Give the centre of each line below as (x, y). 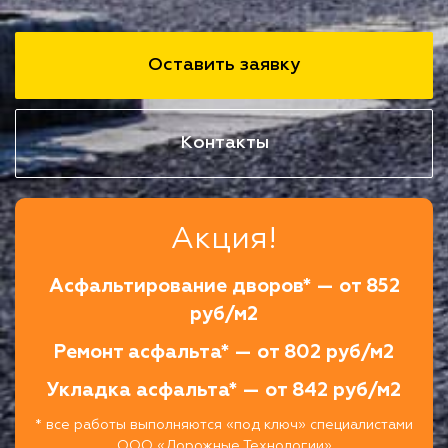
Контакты (224, 142)
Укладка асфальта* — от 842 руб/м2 (224, 390)
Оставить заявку (224, 64)
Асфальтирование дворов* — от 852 (224, 286)
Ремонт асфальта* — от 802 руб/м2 (224, 352)
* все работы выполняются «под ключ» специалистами (224, 424)
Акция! (224, 239)
